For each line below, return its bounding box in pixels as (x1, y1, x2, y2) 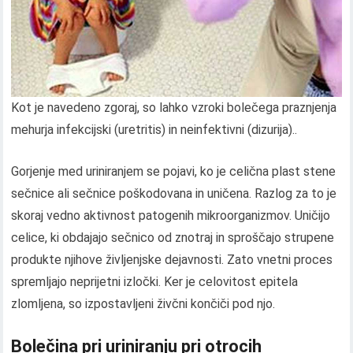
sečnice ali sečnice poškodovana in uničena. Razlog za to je (11, 186, 337, 202)
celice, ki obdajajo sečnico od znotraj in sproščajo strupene (11, 230, 335, 246)
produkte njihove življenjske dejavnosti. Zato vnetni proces (11, 252, 333, 268)
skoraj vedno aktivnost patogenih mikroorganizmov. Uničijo (11, 208, 331, 224)
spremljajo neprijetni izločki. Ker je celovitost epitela (11, 274, 299, 290)
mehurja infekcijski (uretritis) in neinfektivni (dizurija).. (11, 122, 298, 138)
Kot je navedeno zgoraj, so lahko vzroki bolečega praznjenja (11, 100, 337, 116)
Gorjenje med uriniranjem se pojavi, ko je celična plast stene (11, 164, 336, 180)
